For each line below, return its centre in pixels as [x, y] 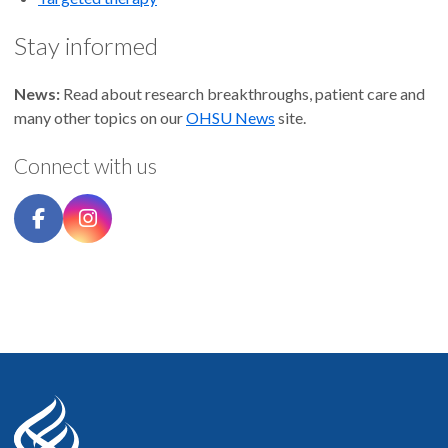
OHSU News [230, 117]
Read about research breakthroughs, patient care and [244, 93]
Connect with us [85, 165]
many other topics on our [100, 117]
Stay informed [86, 45]
